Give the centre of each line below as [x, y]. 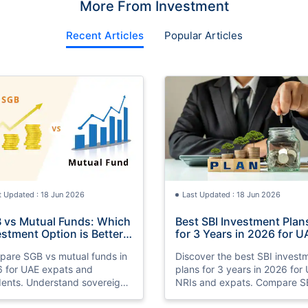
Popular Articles [203, 36]
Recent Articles [104, 36]
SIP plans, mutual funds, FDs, [241, 295]
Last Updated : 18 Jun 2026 [231, 194]
